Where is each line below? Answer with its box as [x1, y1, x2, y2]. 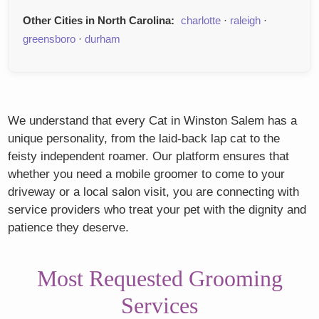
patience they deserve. [8, 221, 130, 235]
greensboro [23, 33, 76, 46]
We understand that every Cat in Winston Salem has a [8, 114, 298, 128]
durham [85, 33, 121, 46]
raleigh [230, 14, 261, 27]
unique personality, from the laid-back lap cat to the [8, 132, 281, 146]
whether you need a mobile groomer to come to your [8, 167, 286, 182]
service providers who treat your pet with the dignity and [8, 203, 307, 217]
